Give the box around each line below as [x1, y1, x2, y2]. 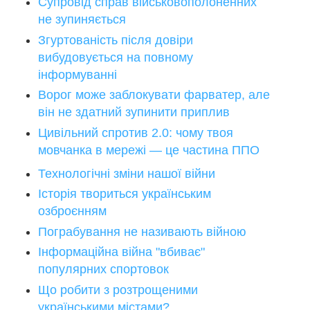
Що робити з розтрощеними [38, 282, 198, 297]
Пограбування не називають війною [38, 224, 246, 239]
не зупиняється [38, 12, 126, 27]
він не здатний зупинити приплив [38, 105, 230, 120]
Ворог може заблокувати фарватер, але [38, 88, 270, 102]
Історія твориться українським [38, 187, 211, 201]
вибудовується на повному [38, 50, 193, 64]
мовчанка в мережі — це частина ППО [38, 143, 259, 157]
